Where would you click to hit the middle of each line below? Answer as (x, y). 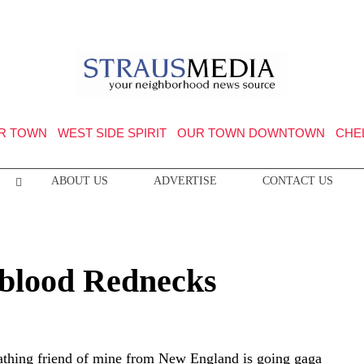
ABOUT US (79, 181)
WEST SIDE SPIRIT (112, 133)
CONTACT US (297, 181)
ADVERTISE (185, 181)
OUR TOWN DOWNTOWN (251, 133)
